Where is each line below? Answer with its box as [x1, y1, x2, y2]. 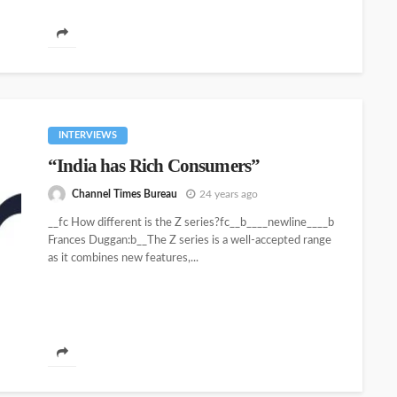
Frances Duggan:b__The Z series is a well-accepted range [48, 235, 331, 247]
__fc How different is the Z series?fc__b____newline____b [48, 217, 334, 230]
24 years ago [199, 188, 258, 199]
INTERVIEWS [58, 130, 117, 140]
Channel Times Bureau [72, 188, 177, 199]
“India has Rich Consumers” [48, 155, 261, 176]
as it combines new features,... [48, 253, 198, 265]
